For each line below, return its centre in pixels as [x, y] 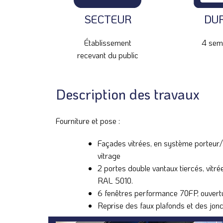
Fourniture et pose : [88, 120]
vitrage [109, 155]
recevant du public [108, 55]
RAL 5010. [115, 180]
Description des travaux [127, 94]
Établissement [108, 42]
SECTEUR [108, 19]
